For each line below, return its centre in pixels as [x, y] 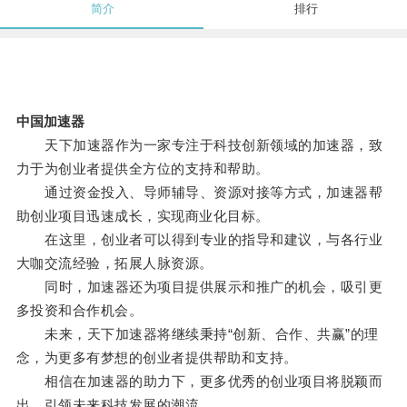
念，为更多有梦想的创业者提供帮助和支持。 [157, 358]
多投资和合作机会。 [79, 311]
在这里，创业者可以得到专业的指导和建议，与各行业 [199, 240]
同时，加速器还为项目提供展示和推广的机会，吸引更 [199, 287]
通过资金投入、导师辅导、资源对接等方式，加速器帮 [199, 193]
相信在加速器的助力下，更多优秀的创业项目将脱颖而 [199, 382]
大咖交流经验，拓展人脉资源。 [114, 263]
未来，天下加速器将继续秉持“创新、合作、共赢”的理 [197, 334]
